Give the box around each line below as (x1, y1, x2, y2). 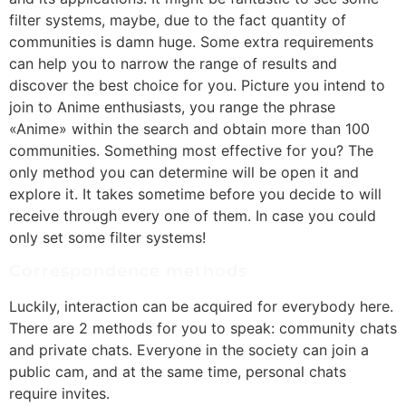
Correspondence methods (9, 260, 247, 281)
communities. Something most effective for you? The (9, 140, 373, 159)
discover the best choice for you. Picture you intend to (9, 75, 385, 94)
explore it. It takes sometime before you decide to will (9, 184, 382, 203)
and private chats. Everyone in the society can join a (9, 340, 369, 359)
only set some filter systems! (9, 227, 206, 246)
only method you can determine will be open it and (9, 162, 359, 181)
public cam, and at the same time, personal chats (9, 362, 346, 381)
